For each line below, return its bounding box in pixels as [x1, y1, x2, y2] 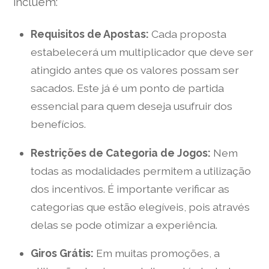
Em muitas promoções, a [93, 247, 220, 260]
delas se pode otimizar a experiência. [30, 218, 217, 231]
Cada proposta [148, 28, 226, 40]
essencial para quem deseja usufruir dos [30, 100, 232, 112]
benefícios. [30, 118, 86, 130]
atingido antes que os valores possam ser [30, 64, 239, 76]
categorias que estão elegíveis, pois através [30, 200, 250, 213]
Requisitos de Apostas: [30, 28, 149, 40]
